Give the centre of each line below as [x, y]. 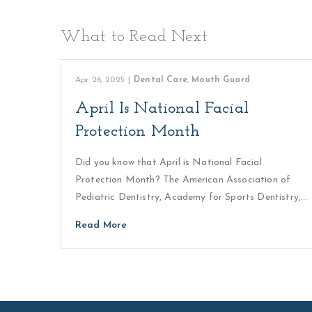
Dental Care [161, 80]
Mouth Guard [221, 80]
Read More [101, 225]
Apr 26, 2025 [100, 80]
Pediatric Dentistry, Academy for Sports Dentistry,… [192, 197]
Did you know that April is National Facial [169, 163]
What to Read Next [134, 37]
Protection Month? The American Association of [183, 180]
